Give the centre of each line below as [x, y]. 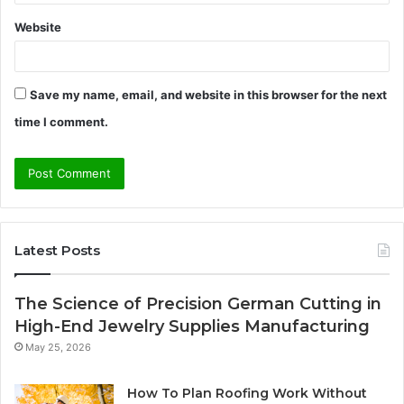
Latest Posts [57, 250]
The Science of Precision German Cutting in [198, 303]
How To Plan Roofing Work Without [247, 393]
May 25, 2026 [58, 347]
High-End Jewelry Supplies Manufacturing [192, 326]
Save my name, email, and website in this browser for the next [208, 94]
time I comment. [61, 121]
